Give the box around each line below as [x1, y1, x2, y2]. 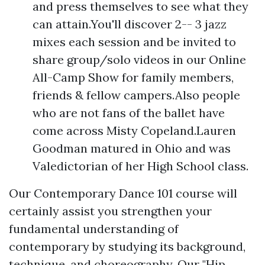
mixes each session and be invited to [33, 34, 236, 49]
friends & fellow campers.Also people [33, 88, 240, 102]
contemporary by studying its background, [9, 239, 245, 254]
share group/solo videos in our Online [33, 52, 246, 67]
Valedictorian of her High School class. [33, 159, 248, 173]
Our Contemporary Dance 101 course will [9, 186, 237, 201]
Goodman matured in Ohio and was [33, 141, 231, 156]
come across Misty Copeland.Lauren [33, 123, 236, 138]
